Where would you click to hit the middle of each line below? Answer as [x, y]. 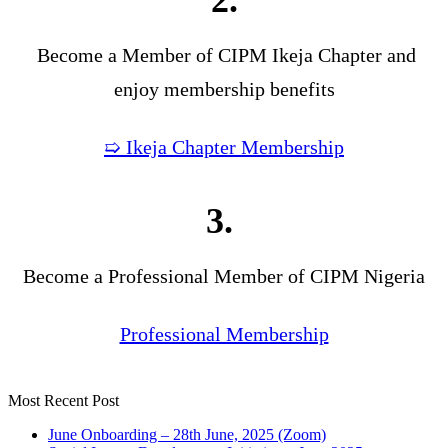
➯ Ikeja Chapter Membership [224, 147]
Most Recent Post [63, 401]
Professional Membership [224, 334]
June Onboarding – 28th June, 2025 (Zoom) [187, 435]
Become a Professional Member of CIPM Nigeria [224, 276]
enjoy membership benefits [224, 89]
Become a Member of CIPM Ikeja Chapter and [224, 55]
